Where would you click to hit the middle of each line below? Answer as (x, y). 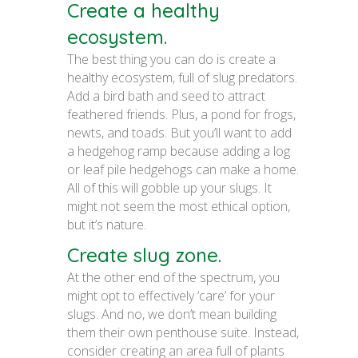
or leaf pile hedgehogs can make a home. (183, 169)
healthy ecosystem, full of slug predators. (182, 77)
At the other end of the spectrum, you (173, 277)
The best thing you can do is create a (171, 59)
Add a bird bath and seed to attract (166, 95)
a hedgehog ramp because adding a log (179, 151)
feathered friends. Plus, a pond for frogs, (181, 114)
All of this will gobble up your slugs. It (169, 187)
